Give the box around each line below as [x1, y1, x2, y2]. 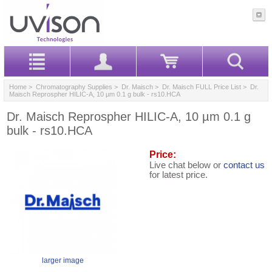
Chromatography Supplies [36, 83, 112, 90]
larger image [42, 256, 84, 265]
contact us [223, 160, 265, 170]
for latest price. [149, 169, 208, 180]
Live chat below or [149, 160, 223, 170]
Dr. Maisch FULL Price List [162, 83, 241, 90]
